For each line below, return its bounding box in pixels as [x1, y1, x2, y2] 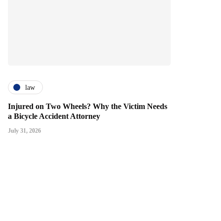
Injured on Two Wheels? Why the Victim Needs [8, 102, 167, 111]
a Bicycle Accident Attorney [8, 112, 100, 121]
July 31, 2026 [8, 127, 41, 135]
